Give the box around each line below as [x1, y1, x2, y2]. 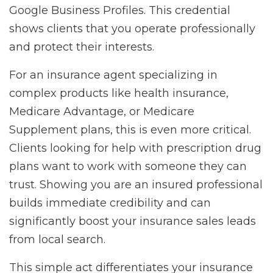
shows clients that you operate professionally [9, 22, 255, 36]
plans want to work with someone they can [9, 160, 247, 174]
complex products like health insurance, [9, 87, 229, 101]
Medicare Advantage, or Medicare [9, 105, 194, 119]
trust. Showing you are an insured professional [9, 178, 263, 192]
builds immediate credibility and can [9, 196, 211, 210]
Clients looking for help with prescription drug [9, 141, 261, 155]
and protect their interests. [9, 40, 154, 54]
